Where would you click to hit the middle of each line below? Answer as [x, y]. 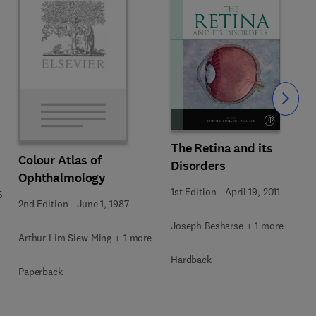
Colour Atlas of [60, 160]
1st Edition [194, 192]
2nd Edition [43, 204]
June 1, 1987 [103, 204]
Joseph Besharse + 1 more [227, 225]
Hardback [191, 259]
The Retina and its [222, 148]
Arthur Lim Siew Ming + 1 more [85, 238]
